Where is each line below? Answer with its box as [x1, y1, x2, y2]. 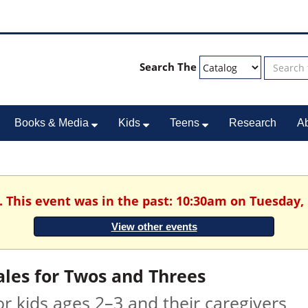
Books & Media [14, 117, 91, 129]
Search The [139, 59, 197, 74]
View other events [111, 221, 197, 233]
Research [229, 117, 276, 129]
